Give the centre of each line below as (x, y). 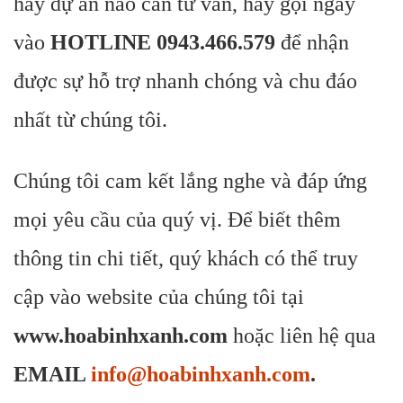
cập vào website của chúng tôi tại (159, 297)
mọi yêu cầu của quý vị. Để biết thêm (177, 219)
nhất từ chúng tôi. (90, 120)
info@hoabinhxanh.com (201, 374)
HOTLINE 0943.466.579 (166, 42)
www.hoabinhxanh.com (123, 336)
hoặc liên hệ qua (304, 336)
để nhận (315, 42)
